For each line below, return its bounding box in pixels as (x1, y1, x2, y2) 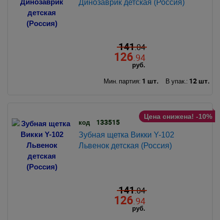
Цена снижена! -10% (143, 112, 212, 121)
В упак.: (165, 76, 189, 85)
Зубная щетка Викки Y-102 (78, 130, 174, 139)
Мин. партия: (103, 76, 142, 85)
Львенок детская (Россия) (78, 141, 172, 150)
